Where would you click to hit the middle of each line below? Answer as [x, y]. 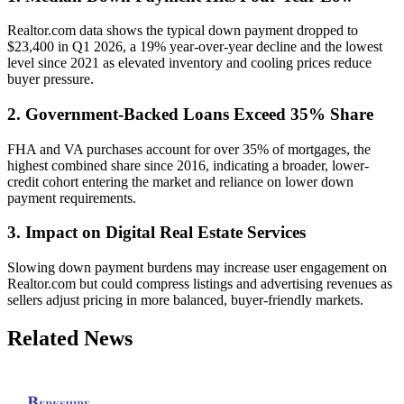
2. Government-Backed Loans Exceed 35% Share [190, 114]
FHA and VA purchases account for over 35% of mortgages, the [189, 149]
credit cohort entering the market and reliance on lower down [180, 181]
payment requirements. [72, 197]
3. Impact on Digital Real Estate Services [156, 233]
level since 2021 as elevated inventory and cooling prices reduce [189, 63]
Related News [70, 339]
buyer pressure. [50, 79]
